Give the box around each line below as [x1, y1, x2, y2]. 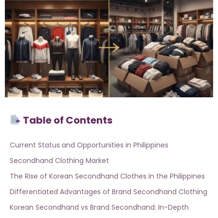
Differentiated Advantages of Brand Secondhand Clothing [10, 187, 207, 197]
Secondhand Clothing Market [10, 156, 109, 166]
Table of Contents [20, 113, 112, 127]
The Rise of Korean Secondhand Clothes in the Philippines [10, 171, 205, 182]
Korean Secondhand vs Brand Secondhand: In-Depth [10, 202, 189, 213]
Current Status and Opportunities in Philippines [10, 140, 168, 150]
